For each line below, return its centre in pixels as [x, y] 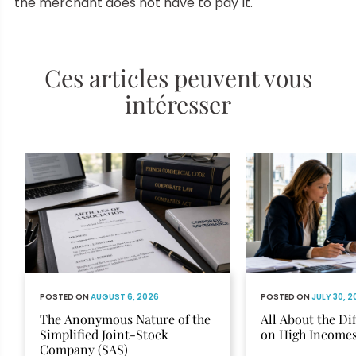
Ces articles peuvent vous [178, 77]
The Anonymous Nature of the [125, 319]
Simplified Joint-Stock [104, 334]
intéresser [178, 104]
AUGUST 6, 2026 [125, 296]
